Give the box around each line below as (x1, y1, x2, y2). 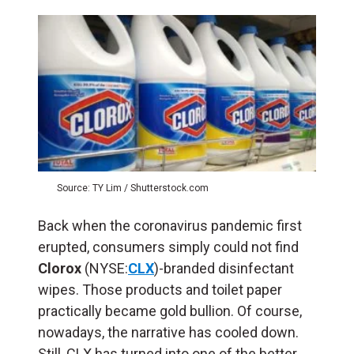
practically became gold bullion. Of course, (38, 303, 302, 320)
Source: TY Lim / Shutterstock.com (57, 183, 209, 194)
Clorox (38, 260, 81, 277)
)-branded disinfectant (154, 260, 294, 277)
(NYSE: (81, 260, 128, 277)
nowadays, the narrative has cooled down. (38, 324, 299, 341)
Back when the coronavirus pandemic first (38, 217, 302, 235)
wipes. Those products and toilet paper (38, 281, 282, 299)
